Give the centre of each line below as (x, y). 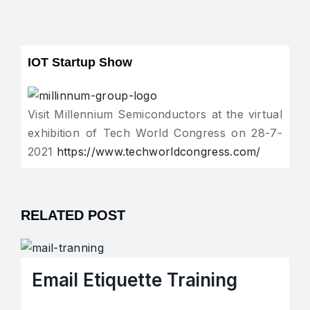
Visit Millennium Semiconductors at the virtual (155, 114)
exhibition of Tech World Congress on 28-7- (155, 133)
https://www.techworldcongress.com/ (158, 151)
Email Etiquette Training (135, 280)
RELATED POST (73, 215)
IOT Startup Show (80, 62)
